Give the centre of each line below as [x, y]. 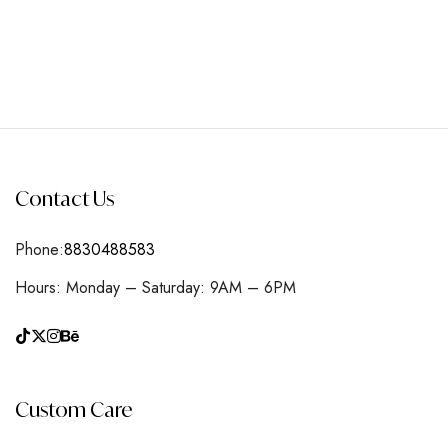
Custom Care [74, 409]
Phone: [39, 249]
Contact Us [64, 198]
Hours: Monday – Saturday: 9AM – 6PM [155, 287]
